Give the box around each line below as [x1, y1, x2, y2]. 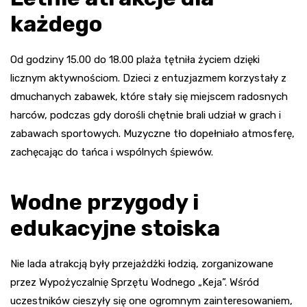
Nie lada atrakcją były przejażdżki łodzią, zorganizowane [10, 257, 273, 270]
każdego [10, 10, 102, 37]
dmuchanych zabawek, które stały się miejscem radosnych [10, 90, 288, 103]
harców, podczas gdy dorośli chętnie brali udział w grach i [10, 108, 281, 121]
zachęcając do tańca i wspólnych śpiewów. [10, 145, 213, 158]
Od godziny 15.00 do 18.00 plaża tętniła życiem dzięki [10, 53, 260, 66]
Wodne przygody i [10, 188, 199, 215]
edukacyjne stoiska [10, 214, 220, 241]
